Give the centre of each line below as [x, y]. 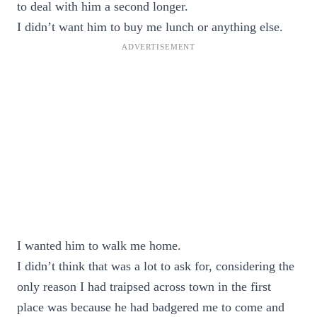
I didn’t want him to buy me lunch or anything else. [150, 27]
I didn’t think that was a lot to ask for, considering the [156, 266]
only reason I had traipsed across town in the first [144, 287]
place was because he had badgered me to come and [151, 307]
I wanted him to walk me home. [99, 246]
